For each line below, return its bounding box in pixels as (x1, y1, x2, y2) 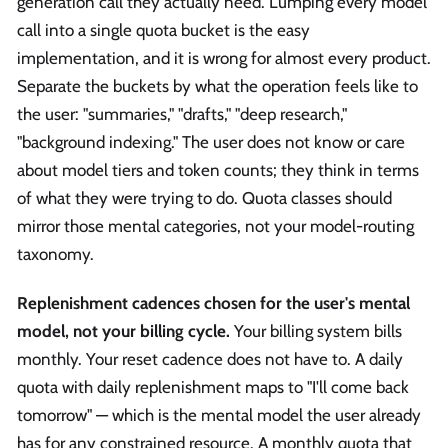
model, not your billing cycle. (17, 321, 230, 342)
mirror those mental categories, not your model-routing (17, 215, 414, 236)
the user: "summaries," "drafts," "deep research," (17, 103, 347, 124)
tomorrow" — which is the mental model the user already (17, 405, 421, 426)
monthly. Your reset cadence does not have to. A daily (17, 349, 403, 370)
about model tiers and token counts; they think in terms (17, 159, 419, 180)
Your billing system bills (230, 321, 402, 342)
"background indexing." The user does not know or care (17, 131, 405, 152)
